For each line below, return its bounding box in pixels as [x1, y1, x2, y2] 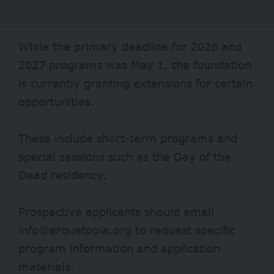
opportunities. [18, 94, 95, 108]
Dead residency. [18, 168, 107, 182]
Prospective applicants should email [18, 204, 214, 218]
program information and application [18, 241, 220, 255]
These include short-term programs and [18, 131, 237, 145]
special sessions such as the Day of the [18, 149, 231, 163]
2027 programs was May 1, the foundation [18, 57, 251, 72]
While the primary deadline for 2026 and [18, 39, 242, 53]
